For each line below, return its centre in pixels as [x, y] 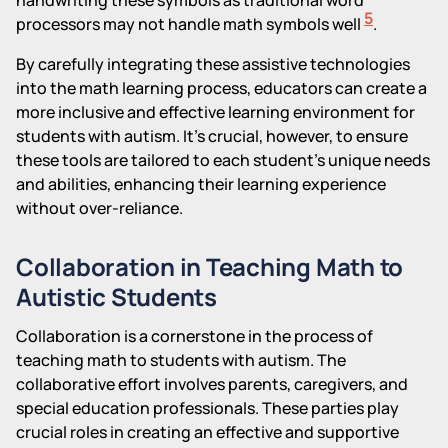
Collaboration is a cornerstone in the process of [194, 335]
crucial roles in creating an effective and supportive [207, 431]
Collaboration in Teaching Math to [210, 266]
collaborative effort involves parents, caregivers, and [212, 383]
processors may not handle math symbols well [190, 23]
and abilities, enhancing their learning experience [201, 183]
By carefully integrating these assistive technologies [213, 63]
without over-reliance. [99, 207]
